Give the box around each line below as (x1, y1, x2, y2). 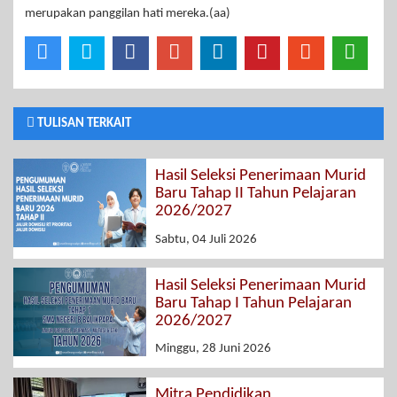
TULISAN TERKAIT (35, 116, 131, 130)
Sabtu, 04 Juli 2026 (155, 232, 257, 246)
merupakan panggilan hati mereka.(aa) (25, 6, 230, 20)
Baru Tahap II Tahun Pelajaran (155, 185, 356, 203)
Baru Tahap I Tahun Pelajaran (155, 294, 352, 312)
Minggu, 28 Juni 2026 (155, 342, 271, 356)
